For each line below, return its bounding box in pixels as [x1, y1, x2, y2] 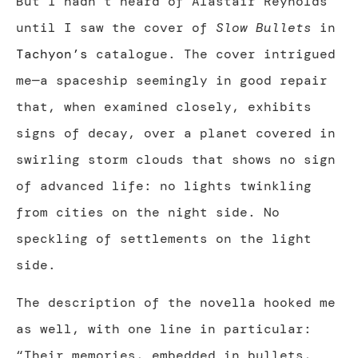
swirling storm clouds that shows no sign [16, 150, 336, 168]
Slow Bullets [216, 18, 312, 36]
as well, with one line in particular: [16, 320, 312, 338]
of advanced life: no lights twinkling [16, 177, 312, 194]
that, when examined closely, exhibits [16, 97, 312, 115]
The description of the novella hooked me [16, 294, 336, 312]
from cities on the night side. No [16, 203, 280, 221]
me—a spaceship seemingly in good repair [16, 71, 328, 89]
